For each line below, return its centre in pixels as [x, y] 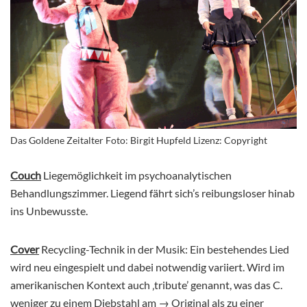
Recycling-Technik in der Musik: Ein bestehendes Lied [164, 249]
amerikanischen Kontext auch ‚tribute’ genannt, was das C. [146, 285]
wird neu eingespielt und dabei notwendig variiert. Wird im [147, 267]
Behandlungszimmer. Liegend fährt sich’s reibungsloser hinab [152, 193]
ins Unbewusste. [49, 211]
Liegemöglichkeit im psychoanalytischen [137, 175]
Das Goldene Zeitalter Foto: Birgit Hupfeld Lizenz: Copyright [139, 140]
